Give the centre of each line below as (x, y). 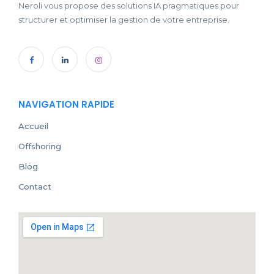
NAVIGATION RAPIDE (66, 104)
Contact (35, 186)
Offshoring (40, 146)
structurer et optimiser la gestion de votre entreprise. (124, 19)
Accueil (33, 126)
